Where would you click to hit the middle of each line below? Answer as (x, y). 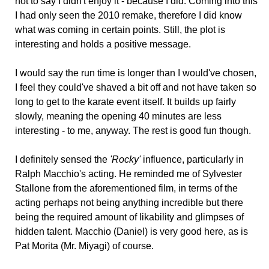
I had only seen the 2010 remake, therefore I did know (128, 16)
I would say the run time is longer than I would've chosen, (136, 73)
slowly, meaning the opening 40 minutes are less (118, 116)
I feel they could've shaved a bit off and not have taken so (136, 88)
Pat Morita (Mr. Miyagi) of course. (84, 246)
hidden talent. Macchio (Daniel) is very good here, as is (131, 232)
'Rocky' (125, 160)
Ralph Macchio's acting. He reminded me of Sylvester (128, 174)
